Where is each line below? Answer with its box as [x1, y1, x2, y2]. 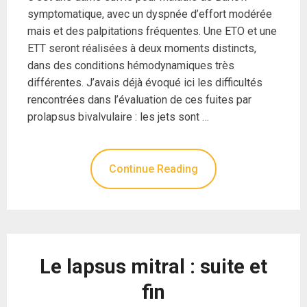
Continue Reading [109, 162, 198, 175]
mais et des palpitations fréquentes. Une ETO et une [27, 24, 277, 38]
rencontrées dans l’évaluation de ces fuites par [27, 93, 251, 106]
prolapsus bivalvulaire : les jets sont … [27, 110, 209, 123]
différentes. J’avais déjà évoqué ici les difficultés [27, 75, 262, 89]
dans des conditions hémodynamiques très [27, 58, 234, 72]
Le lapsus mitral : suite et [40, 254, 267, 278]
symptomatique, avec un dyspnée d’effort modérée [27, 7, 272, 21]
